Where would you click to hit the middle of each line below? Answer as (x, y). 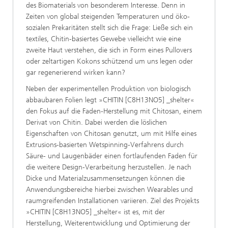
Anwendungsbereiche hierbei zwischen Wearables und (109, 190)
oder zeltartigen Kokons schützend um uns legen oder (109, 61)
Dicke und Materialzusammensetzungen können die (105, 178)
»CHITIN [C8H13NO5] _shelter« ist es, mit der (95, 212)
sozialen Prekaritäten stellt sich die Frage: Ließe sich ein (109, 28)
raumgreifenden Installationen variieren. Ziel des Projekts (112, 201)
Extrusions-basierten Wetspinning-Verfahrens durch (105, 145)
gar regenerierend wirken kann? (76, 73)
